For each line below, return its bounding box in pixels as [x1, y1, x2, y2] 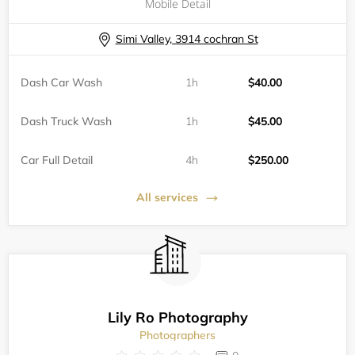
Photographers [139, 328, 216, 343]
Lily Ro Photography [107, 308, 248, 327]
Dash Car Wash [21, 75, 102, 90]
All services [136, 190, 198, 205]
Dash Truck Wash [21, 114, 112, 129]
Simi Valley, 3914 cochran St [115, 32, 258, 47]
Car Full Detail [21, 153, 93, 168]
